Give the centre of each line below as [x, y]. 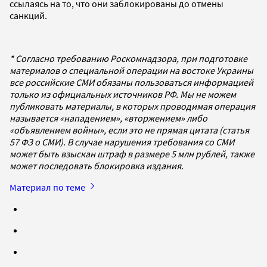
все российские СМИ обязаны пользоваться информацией [131, 82]
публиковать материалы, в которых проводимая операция [132, 106]
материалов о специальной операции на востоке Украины [131, 70]
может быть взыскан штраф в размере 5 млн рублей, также [132, 153]
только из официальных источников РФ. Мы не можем [123, 94]
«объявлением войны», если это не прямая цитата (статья [129, 130]
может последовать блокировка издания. [97, 165]
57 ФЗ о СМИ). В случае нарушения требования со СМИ [122, 142]
